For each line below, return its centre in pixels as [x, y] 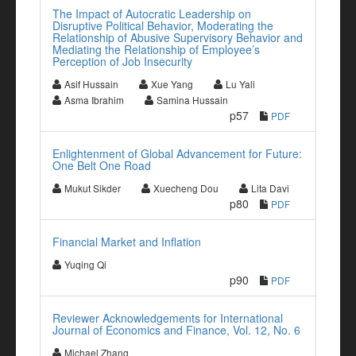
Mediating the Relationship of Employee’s [156, 49]
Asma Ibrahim [94, 100]
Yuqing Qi [85, 264]
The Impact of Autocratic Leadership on [152, 14]
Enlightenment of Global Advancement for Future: [177, 153]
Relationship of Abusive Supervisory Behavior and [178, 37]
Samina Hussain [192, 100]
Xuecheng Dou [186, 188]
